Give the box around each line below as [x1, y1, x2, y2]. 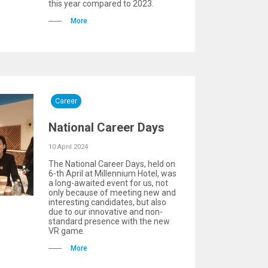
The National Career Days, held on [48, 159, 175, 169]
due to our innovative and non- [48, 207, 163, 217]
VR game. [48, 226, 85, 236]
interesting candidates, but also [48, 197, 166, 207]
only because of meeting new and [48, 188, 176, 197]
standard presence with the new [48, 217, 170, 226]
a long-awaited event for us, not [48, 178, 168, 188]
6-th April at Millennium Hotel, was [48, 169, 176, 178]
